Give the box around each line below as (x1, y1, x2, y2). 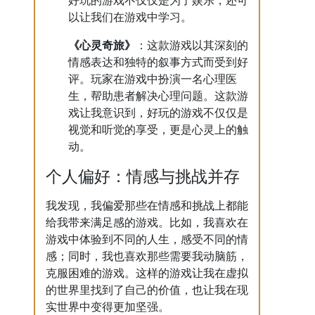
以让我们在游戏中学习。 (68, 11, 192, 23)
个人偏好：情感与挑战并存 (46, 167, 240, 186)
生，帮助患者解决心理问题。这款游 (68, 90, 248, 102)
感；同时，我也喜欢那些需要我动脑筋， (46, 250, 248, 262)
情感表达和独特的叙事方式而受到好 (68, 56, 248, 68)
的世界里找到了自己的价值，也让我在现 (46, 284, 248, 296)
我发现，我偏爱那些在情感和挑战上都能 (46, 200, 248, 212)
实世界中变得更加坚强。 (46, 301, 169, 313)
